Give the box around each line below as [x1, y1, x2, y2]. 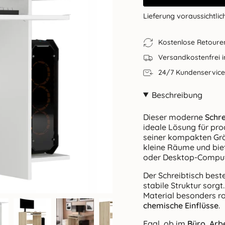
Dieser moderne [143, 111, 205, 122]
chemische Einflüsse [143, 200, 218, 210]
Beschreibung [151, 89, 202, 100]
